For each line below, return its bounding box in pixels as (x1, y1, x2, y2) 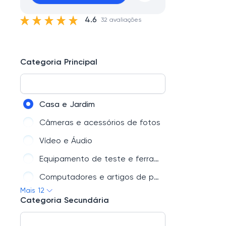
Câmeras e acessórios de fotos (39, 119, 160, 127)
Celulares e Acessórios (39, 210, 126, 218)
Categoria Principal (20, 59, 97, 67)
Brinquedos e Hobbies (39, 192, 123, 200)
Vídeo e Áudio (39, 137, 92, 145)
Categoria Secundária (20, 197, 109, 205)
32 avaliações (101, 17, 141, 23)
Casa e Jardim (39, 101, 95, 109)
